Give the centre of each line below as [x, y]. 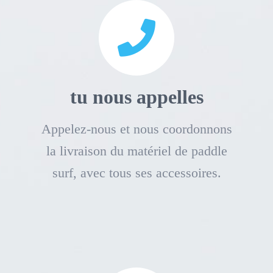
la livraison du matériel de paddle [136, 151]
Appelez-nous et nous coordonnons [136, 129]
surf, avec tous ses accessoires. [136, 172]
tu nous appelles [136, 97]
